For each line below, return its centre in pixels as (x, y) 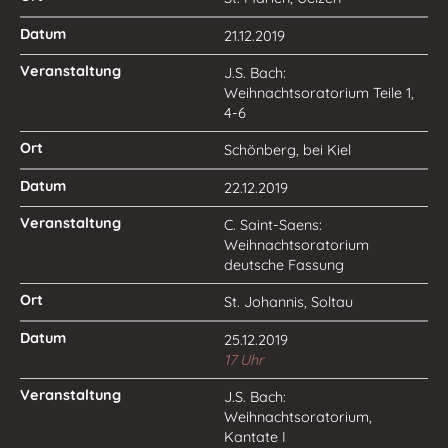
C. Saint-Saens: (273, 225)
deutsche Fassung (284, 265)
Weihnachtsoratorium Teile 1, (319, 93)
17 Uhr (244, 360)
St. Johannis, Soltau (288, 302)
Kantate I (255, 437)
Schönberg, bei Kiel (287, 150)
